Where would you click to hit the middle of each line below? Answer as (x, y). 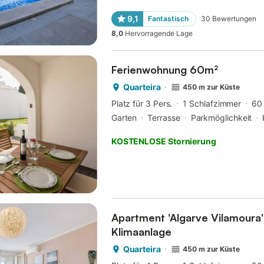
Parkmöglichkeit (221, 118)
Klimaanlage (141, 232)
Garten (124, 118)
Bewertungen (234, 19)
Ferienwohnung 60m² (164, 70)
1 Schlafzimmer (212, 104)
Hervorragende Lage (159, 34)
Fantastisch (168, 19)
